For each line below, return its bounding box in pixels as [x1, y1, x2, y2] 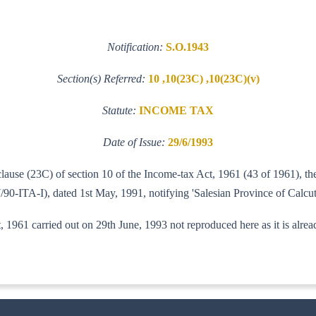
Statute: [102, 104, 139, 116]
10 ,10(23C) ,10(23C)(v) [147, 72, 260, 85]
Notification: [107, 40, 166, 53]
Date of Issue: [103, 135, 168, 148]
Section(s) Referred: [56, 72, 148, 85]
